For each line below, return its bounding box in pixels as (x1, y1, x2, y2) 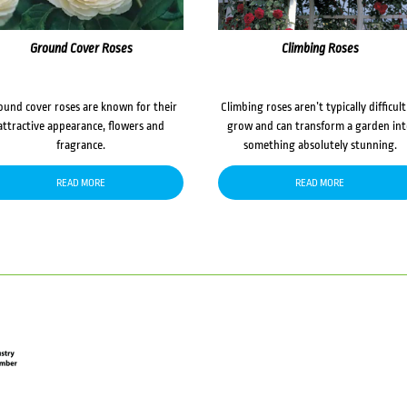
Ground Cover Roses (29, 40, 133, 55)
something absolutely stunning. (243, 137, 397, 152)
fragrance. (56, 137, 106, 152)
